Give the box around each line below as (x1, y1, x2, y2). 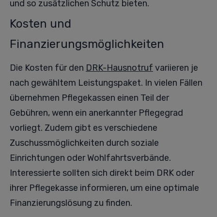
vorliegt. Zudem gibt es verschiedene (10, 123, 157, 133)
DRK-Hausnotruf (86, 62, 153, 73)
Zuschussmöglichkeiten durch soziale (10, 138, 159, 148)
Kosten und (10, 17, 71, 31)
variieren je (153, 62, 198, 73)
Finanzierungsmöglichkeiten (10, 37, 164, 51)
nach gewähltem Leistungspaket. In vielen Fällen (10, 77, 202, 88)
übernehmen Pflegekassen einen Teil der (10, 93, 169, 103)
